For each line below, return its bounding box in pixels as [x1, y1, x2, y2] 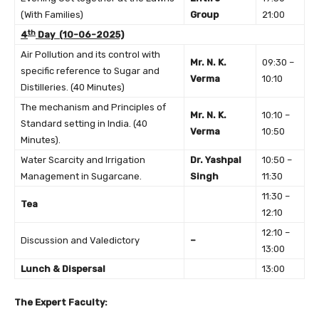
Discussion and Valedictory [21, 235, 140, 246]
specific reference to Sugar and [21, 66, 159, 77]
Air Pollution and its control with [21, 49, 160, 61]
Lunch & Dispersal [21, 263, 105, 275]
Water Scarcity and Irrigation [21, 155, 145, 166]
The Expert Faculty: [14, 297, 108, 308]
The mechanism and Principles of [21, 102, 166, 113]
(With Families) [21, 9, 83, 21]
